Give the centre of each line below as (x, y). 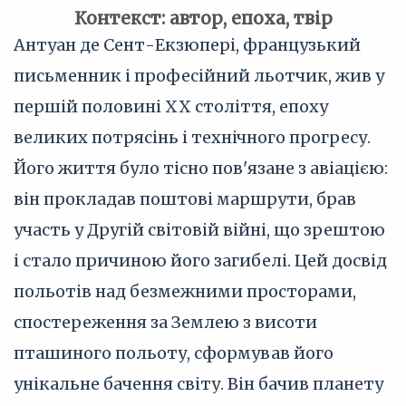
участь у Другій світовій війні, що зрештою (199, 230)
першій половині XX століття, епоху (171, 106)
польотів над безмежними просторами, (185, 291)
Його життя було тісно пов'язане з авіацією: (201, 168)
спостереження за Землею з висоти (165, 322)
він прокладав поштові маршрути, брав (185, 199)
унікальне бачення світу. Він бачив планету (198, 384)
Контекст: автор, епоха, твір (203, 18)
